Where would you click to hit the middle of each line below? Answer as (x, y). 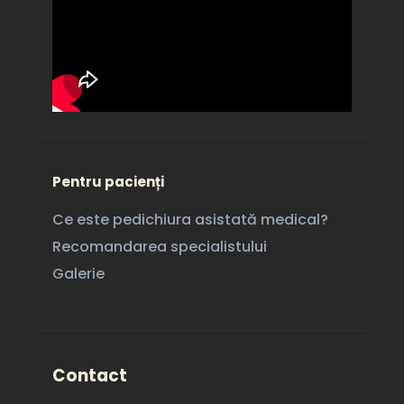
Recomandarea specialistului (159, 246)
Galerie (78, 273)
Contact (89, 375)
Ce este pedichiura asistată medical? (190, 219)
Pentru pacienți (108, 181)
